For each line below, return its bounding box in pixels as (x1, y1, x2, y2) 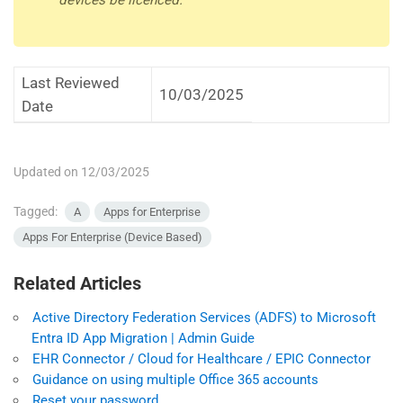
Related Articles (13, 273, 141, 294)
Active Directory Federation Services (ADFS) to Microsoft (32, 309, 376, 326)
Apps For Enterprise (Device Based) (22, 230, 202, 244)
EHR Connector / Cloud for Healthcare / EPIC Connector (32, 351, 371, 367)
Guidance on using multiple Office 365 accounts (32, 372, 318, 388)
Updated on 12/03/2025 (13, 165, 149, 179)
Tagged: (13, 204, 60, 219)
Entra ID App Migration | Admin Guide (31, 330, 255, 346)
